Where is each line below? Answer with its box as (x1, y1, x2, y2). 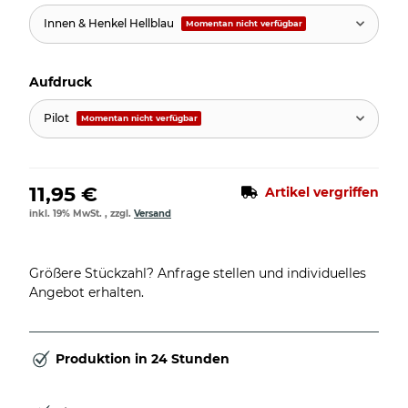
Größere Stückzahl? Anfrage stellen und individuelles (29, 264, 366, 281)
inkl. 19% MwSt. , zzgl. (29, 207, 134, 219)
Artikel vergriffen (265, 183, 379, 200)
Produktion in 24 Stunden (56, 351, 229, 368)
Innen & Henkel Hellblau (44, 16, 174, 31)
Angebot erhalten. (29, 283, 144, 301)
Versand (134, 207, 171, 219)
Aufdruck (29, 73, 96, 90)
